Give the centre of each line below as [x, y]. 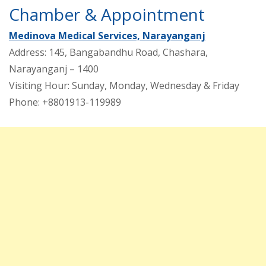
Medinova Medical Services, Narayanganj [107, 35]
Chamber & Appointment [107, 14]
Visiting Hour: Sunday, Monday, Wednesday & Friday [124, 85]
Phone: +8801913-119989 [65, 102]
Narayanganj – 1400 [54, 69]
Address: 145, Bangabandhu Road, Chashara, [108, 52]
